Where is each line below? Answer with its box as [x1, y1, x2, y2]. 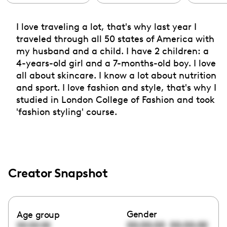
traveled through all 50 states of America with [16, 33, 214, 44]
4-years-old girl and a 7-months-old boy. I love [16, 57, 216, 68]
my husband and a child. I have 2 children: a [16, 45, 209, 56]
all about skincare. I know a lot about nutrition [16, 69, 216, 81]
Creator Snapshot [8, 165, 107, 180]
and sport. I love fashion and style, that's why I [16, 82, 216, 93]
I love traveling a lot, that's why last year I [16, 21, 197, 32]
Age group [17, 209, 60, 220]
